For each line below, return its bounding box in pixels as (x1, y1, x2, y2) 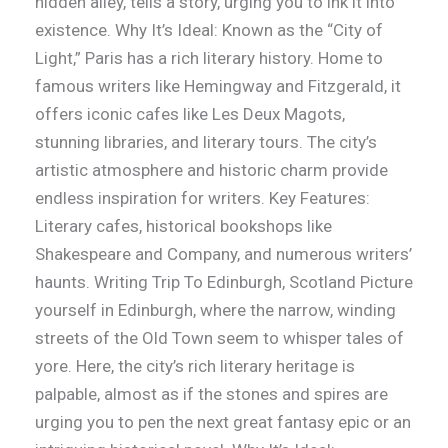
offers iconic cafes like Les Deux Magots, (34, 104, 345, 125)
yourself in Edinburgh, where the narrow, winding (34, 300, 396, 321)
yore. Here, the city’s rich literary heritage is (34, 356, 355, 377)
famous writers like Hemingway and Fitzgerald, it (34, 76, 401, 97)
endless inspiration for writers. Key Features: (34, 188, 370, 209)
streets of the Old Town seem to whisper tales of (34, 328, 404, 349)
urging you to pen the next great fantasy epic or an (34, 412, 411, 433)
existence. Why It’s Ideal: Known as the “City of (34, 20, 383, 41)
